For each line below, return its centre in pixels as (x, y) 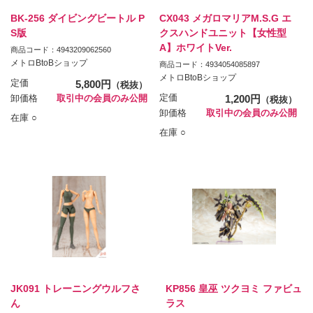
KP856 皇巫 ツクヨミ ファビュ (233, 288)
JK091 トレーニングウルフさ (75, 288)
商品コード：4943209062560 (61, 50)
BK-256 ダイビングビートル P (78, 19)
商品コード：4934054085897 (210, 65)
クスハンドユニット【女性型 (223, 33)
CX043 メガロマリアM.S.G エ (226, 19)
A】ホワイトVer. (196, 48)
